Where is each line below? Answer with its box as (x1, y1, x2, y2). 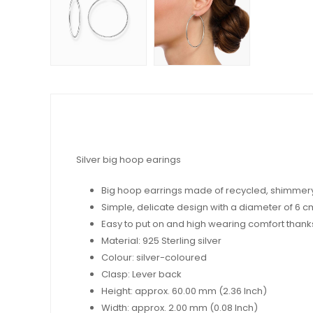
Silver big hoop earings (76, 153, 181, 167)
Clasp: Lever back (101, 268, 182, 282)
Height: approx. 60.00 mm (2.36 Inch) (101, 284, 267, 298)
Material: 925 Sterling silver (101, 234, 221, 248)
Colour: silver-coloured (101, 251, 207, 265)
